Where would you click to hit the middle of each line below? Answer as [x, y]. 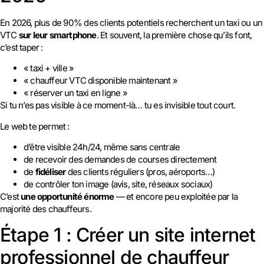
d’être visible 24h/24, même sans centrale [102, 147]
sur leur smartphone [57, 35]
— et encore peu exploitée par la [176, 197]
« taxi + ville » [49, 68]
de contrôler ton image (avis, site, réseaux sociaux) [118, 184]
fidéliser [50, 172]
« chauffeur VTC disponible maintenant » [100, 81]
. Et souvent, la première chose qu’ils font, [174, 35]
